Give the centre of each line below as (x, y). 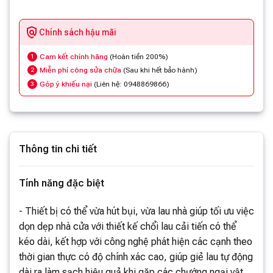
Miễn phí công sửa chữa (80, 70)
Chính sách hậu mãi (78, 32)
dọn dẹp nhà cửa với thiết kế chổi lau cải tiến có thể (128, 226)
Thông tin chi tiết (58, 149)
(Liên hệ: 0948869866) (131, 84)
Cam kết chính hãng (74, 57)
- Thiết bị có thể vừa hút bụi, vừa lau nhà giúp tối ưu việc (136, 211)
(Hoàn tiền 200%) (138, 57)
